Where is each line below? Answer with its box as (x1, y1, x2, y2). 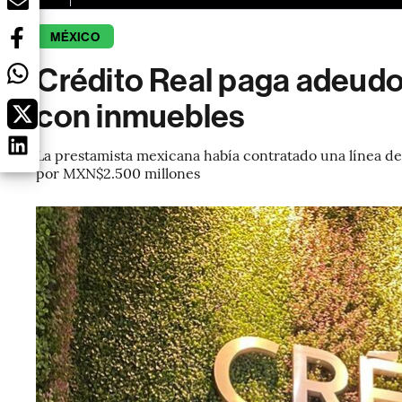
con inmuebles (36, 98, 245, 135)
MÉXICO (50, 30, 100, 45)
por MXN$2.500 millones (36, 162, 201, 182)
